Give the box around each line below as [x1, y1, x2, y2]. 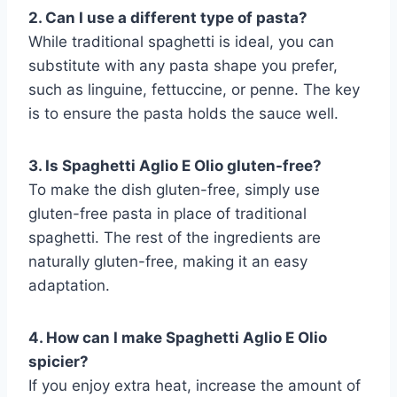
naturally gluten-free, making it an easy [28, 252, 307, 270]
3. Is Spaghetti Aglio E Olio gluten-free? [28, 156, 322, 175]
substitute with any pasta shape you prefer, [28, 56, 338, 74]
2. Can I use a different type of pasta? [28, 8, 307, 27]
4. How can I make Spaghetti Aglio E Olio [28, 328, 327, 346]
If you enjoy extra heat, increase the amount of [28, 376, 361, 394]
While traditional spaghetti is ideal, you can [28, 32, 334, 51]
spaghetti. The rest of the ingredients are [28, 228, 321, 246]
